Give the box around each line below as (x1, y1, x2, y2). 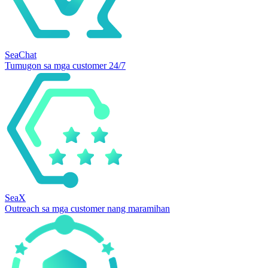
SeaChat (5, 50, 36, 60)
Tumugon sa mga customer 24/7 (5, 60, 126, 71)
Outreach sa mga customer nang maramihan (5, 203, 170, 214)
